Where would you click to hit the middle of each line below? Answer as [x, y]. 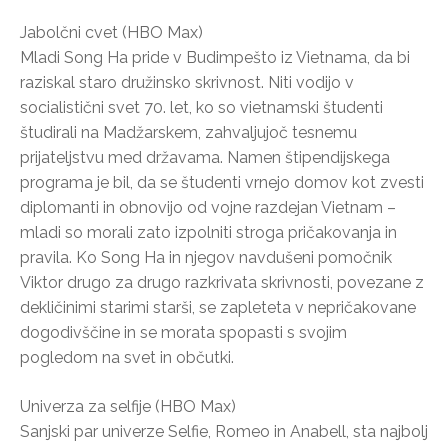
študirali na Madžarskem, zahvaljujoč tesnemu [188, 132]
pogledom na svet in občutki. [127, 357]
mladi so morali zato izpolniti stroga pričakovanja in [208, 232]
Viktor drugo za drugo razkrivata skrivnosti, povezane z [222, 282]
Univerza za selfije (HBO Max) [128, 406]
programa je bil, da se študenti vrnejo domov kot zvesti [222, 182]
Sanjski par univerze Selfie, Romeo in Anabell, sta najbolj [224, 431]
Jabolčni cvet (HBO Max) [111, 32]
